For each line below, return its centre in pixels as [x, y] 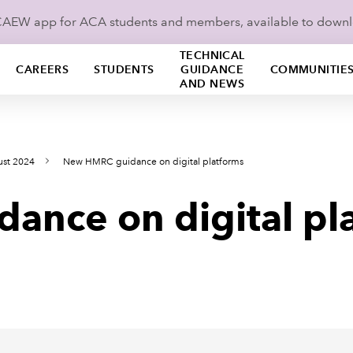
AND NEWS [212, 84]
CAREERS [43, 69]
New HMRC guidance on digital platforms [153, 162]
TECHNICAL [212, 55]
